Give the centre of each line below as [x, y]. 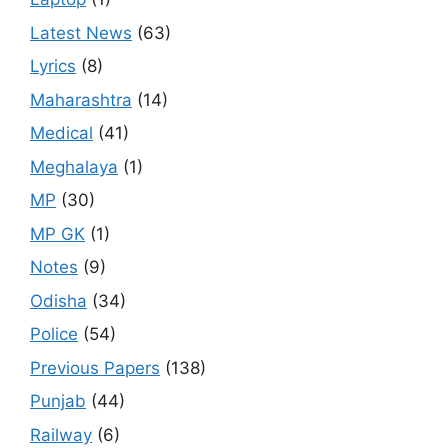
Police [54, 334]
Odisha [58, 300]
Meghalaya [74, 166]
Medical [61, 133]
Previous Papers [95, 367]
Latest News [81, 32]
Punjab [58, 401]
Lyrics [53, 66]
